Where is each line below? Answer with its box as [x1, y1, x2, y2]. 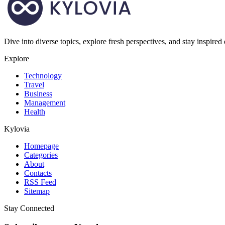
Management [24, 98, 65, 107]
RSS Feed [24, 177, 56, 186]
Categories [24, 150, 58, 159]
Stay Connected [4, 203, 54, 212]
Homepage [24, 141, 59, 150]
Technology [24, 71, 62, 80]
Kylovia [4, 124, 30, 133]
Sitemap [24, 186, 50, 195]
